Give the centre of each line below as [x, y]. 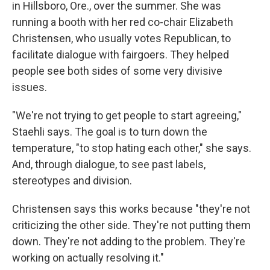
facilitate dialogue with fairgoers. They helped [121, 54]
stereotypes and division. [72, 180]
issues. [30, 87]
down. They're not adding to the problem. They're [129, 241]
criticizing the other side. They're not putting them [131, 225]
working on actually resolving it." [88, 257]
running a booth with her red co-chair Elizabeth [123, 22]
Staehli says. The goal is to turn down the [110, 131]
